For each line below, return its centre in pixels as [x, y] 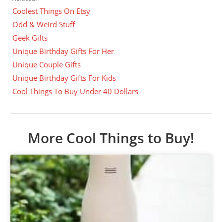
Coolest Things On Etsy [52, 11]
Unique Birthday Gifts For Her [63, 51]
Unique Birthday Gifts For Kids [64, 78]
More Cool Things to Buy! [111, 138]
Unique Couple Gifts [47, 65]
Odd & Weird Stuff [44, 25]
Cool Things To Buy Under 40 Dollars [76, 91]
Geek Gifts [30, 38]
